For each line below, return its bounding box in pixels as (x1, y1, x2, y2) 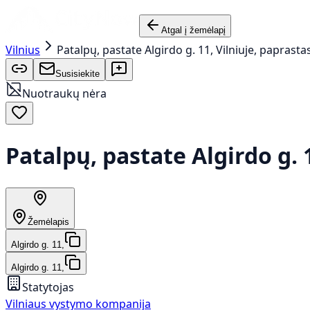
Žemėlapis (28, 216, 69, 227)
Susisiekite (55, 69, 100, 79)
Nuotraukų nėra (22, 86, 107, 101)
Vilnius (6, 42, 40, 57)
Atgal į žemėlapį (161, 25, 226, 35)
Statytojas (22, 279, 74, 295)
